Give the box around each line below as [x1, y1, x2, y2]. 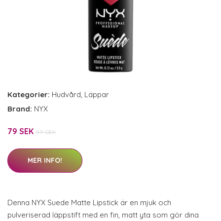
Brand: [7, 104, 34, 113]
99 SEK [36, 128, 56, 136]
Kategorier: [7, 90, 50, 99]
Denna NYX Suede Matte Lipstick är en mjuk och [7, 198, 171, 207]
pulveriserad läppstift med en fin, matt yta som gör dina [7, 210, 199, 220]
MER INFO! [28, 156, 62, 165]
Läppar [84, 90, 109, 99]
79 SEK [7, 126, 36, 136]
